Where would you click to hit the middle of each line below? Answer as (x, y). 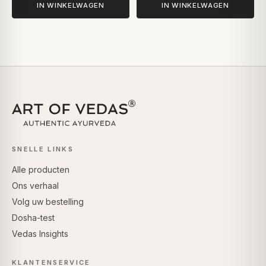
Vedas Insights (40, 234)
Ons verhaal (35, 186)
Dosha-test (33, 218)
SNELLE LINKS (43, 149)
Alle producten (41, 170)
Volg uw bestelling (48, 202)
